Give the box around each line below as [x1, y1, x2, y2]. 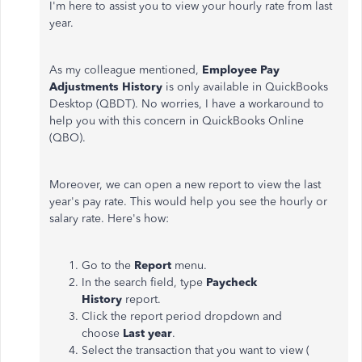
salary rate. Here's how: [49, 212, 169, 225]
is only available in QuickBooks [166, 80, 328, 94]
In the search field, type [82, 276, 206, 289]
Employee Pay [202, 63, 280, 77]
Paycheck [206, 276, 257, 289]
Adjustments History [49, 80, 166, 94]
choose [82, 326, 123, 340]
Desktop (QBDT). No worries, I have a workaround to [49, 97, 324, 111]
